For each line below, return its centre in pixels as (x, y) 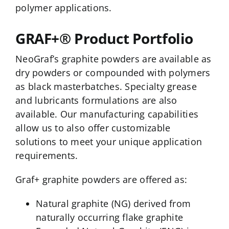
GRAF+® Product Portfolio (104, 39)
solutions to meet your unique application (109, 142)
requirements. (47, 156)
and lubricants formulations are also (96, 100)
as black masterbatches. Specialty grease (106, 87)
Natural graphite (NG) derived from (113, 204)
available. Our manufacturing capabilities (107, 114)
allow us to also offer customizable (93, 128)
